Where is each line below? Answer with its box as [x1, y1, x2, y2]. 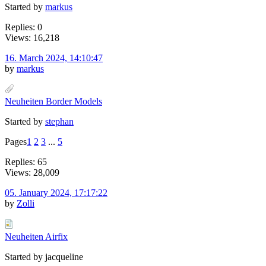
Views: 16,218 [5, 32, 59, 43]
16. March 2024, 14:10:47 [5, 52, 103, 63]
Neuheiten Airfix [5, 231, 68, 242]
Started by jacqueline [5, 251, 83, 262]
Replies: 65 [5, 156, 47, 167]
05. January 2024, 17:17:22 [5, 187, 107, 198]
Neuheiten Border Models [5, 96, 102, 106]
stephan [45, 116, 74, 126]
